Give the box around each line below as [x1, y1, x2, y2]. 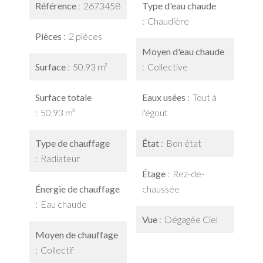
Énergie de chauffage [35, 183, 120, 194]
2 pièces [69, 31, 102, 42]
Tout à [193, 92, 217, 103]
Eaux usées [142, 92, 187, 103]
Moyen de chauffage [35, 229, 118, 240]
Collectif [41, 244, 74, 255]
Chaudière [147, 15, 189, 26]
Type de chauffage [35, 137, 110, 149]
